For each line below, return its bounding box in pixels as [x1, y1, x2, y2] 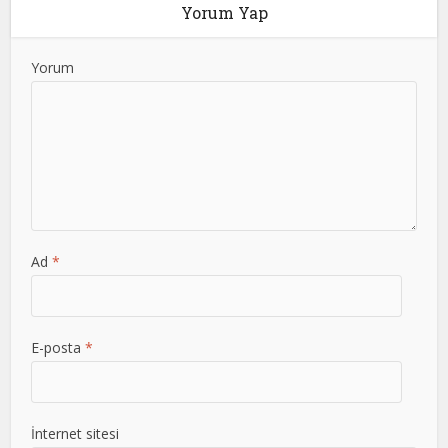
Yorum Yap [180, 2, 268, 23]
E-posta [31, 338, 86, 357]
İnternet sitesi [31, 424, 120, 443]
